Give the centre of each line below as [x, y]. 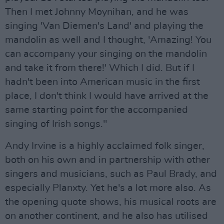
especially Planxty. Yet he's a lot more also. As [108, 188]
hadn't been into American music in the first [102, 82]
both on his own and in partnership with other [107, 160]
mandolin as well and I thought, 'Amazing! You [108, 40]
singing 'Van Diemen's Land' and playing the [104, 26]
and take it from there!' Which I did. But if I [100, 68]
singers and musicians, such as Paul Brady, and [111, 174]
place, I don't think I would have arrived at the [107, 96]
